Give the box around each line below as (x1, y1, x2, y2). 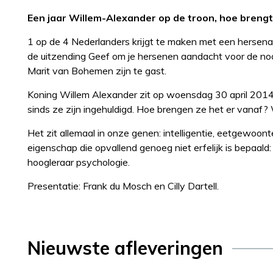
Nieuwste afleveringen (27, 236, 223, 260)
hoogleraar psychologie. (27, 155, 130, 168)
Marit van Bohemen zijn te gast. (27, 64, 166, 77)
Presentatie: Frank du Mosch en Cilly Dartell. (27, 179, 219, 192)
